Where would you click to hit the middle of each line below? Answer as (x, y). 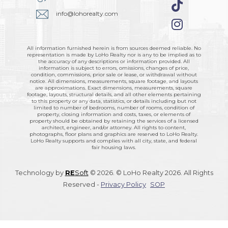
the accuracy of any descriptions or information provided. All (114, 62)
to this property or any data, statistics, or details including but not (114, 101)
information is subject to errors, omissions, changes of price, (114, 68)
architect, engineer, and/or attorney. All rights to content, (114, 128)
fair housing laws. (114, 148)
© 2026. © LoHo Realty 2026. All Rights (151, 173)
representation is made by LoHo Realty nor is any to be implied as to (114, 55)
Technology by (40, 173)
